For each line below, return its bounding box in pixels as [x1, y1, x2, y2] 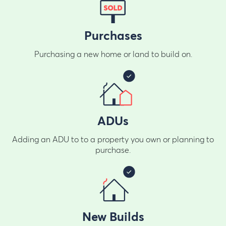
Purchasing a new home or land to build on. [34, 50, 192, 59]
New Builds [82, 211, 144, 223]
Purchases [84, 30, 142, 42]
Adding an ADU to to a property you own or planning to [12, 135, 214, 144]
